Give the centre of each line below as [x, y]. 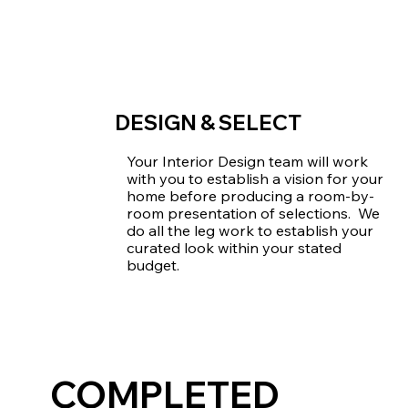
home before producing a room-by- [251, 195]
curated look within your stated [235, 247]
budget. [153, 265]
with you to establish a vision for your [255, 178]
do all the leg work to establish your [250, 230]
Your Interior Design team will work [248, 161]
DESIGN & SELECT [209, 123]
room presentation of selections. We [254, 213]
